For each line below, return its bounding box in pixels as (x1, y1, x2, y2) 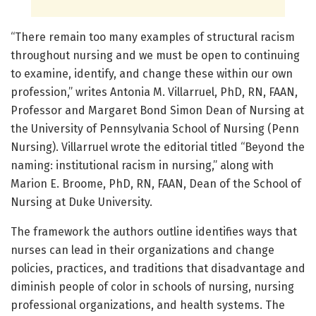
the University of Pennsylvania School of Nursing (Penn (11, 122, 299, 136)
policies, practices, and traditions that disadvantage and (11, 262, 305, 276)
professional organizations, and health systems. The (11, 298, 285, 312)
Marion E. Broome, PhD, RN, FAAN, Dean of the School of (11, 177, 301, 191)
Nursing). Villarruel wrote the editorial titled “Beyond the (11, 140, 305, 154)
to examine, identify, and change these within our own (11, 67, 293, 81)
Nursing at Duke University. (11, 195, 152, 209)
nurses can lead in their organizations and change (11, 243, 274, 257)
